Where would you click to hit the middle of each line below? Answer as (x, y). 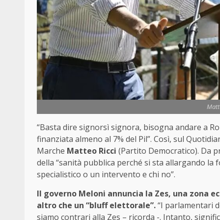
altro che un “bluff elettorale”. (96, 206)
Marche (51, 151)
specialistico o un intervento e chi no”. (106, 175)
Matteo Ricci (91, 151)
